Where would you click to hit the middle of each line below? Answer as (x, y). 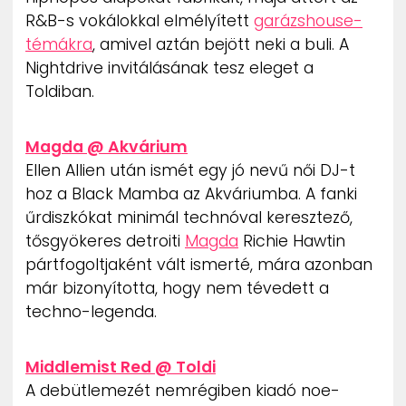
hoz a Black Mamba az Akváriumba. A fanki (191, 194)
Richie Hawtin (292, 242)
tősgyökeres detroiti (105, 242)
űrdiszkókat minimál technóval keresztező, (189, 218)
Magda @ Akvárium (106, 147)
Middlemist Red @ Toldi (121, 367)
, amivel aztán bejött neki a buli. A (221, 44)
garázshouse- (308, 20)
